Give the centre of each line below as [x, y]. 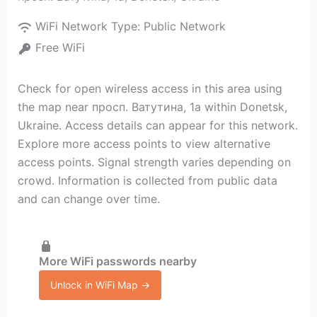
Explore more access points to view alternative [144, 144]
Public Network [184, 26]
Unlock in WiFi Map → [100, 284]
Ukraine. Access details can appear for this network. [157, 125]
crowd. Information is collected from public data [147, 180]
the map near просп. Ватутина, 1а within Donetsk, [152, 107]
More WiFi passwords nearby [117, 261]
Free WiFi [60, 47]
